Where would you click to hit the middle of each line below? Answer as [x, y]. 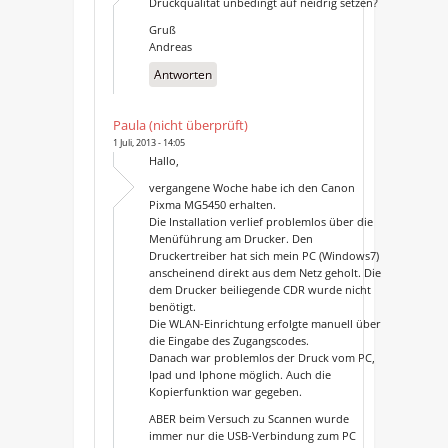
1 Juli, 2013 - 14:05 [148, 142]
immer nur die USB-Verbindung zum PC [252, 435]
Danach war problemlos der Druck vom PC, [261, 357]
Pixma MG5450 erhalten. [212, 204]
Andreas [170, 46]
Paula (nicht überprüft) [180, 124]
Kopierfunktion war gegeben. [225, 391]
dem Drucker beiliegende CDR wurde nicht [259, 289]
